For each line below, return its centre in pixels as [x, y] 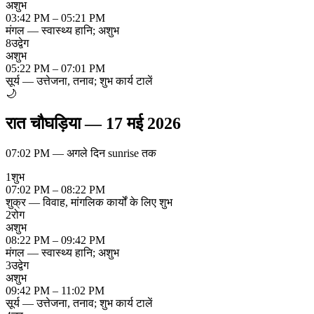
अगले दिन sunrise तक [111, 153]
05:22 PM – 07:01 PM [55, 69]
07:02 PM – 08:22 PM [55, 189]
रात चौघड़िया [43, 124]
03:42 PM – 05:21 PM [55, 18]
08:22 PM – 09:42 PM [55, 240]
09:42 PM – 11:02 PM [55, 290]
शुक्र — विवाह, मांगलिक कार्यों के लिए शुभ [89, 202]
